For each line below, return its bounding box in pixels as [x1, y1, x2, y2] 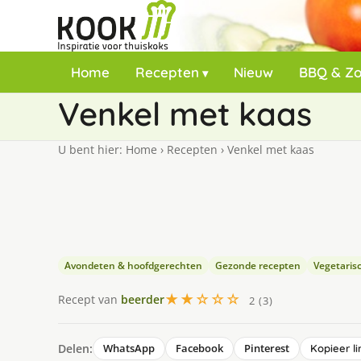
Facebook [176, 341, 223, 355]
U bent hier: [58, 142, 126, 157]
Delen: [58, 340, 93, 356]
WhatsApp [103, 341, 155, 355]
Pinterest [244, 341, 289, 355]
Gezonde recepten [215, 259, 301, 272]
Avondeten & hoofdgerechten [64, 259, 202, 272]
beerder [121, 291, 164, 307]
